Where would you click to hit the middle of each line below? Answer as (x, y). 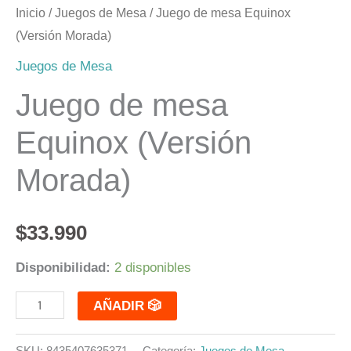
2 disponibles (153, 268)
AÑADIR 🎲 (154, 306)
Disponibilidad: (63, 268)
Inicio (31, 13)
